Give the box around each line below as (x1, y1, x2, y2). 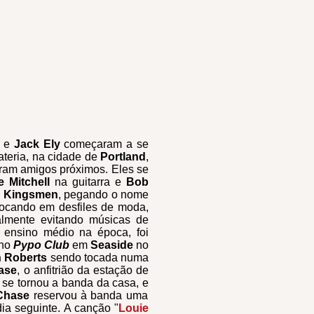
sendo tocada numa (47, 252, 149, 264)
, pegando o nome (57, 189, 149, 200)
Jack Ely (13, 138, 60, 150)
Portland (100, 151, 146, 163)
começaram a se (60, 138, 149, 150)
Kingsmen (3, 189, 58, 200)
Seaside (90, 239, 137, 251)
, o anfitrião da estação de (17, 264, 149, 276)
